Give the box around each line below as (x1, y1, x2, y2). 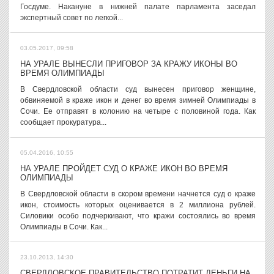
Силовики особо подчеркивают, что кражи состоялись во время (20, 212, 256, 220)
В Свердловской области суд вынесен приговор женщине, (20, 85, 256, 94)
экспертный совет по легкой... (20, 13, 123, 22)
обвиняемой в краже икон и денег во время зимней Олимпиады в (20, 96, 256, 105)
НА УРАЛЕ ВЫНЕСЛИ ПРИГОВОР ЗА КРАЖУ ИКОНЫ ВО (20, 59, 237, 68)
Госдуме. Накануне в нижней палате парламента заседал (20, 2, 256, 11)
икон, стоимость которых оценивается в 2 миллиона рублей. (20, 201, 256, 209)
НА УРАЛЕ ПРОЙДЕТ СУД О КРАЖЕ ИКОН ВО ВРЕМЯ (20, 164, 228, 173)
